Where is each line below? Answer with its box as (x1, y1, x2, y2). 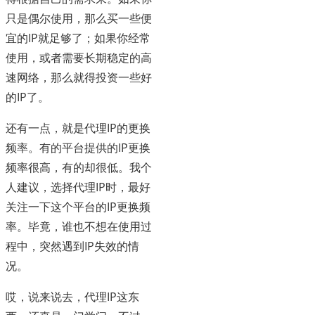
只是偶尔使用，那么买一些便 (6, 11, 152, 27)
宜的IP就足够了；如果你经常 (6, 30, 150, 46)
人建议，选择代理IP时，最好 (6, 179, 150, 195)
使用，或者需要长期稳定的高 (6, 50, 152, 66)
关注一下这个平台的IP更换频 (6, 199, 150, 215)
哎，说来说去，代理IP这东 (6, 289, 139, 305)
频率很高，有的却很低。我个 (6, 160, 152, 176)
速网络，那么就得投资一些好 (6, 70, 152, 86)
